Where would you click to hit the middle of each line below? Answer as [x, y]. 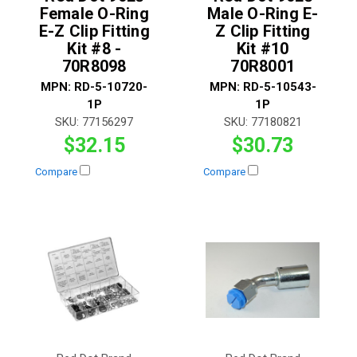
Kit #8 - [94, 48]
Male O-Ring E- [263, 13]
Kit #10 [263, 48]
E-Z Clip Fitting [94, 31]
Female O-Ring [94, 13]
